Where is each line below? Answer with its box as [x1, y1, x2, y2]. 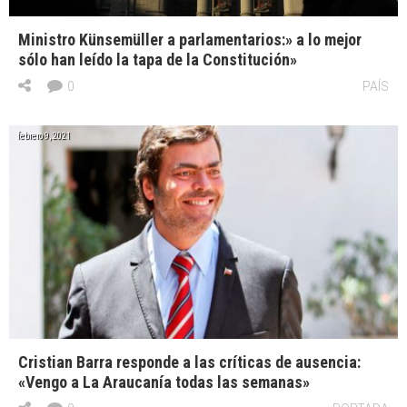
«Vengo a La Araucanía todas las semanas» [18, 372, 310, 392]
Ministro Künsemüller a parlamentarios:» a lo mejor [18, 29, 362, 49]
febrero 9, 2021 [17, 130, 71, 141]
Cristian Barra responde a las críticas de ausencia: [18, 352, 361, 372]
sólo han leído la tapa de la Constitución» [18, 49, 297, 69]
